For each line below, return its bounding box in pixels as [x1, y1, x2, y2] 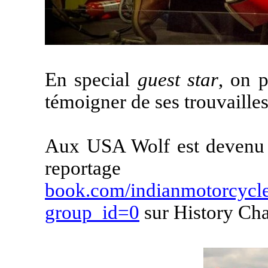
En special [45, 69, 138, 90]
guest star [137, 69, 219, 90]
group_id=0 [45, 202, 139, 223]
